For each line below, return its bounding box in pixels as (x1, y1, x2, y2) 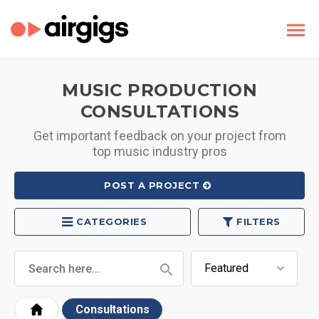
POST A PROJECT (104, 179, 200, 191)
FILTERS (236, 216, 281, 227)
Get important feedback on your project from (33, 128, 286, 143)
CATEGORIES (76, 216, 147, 227)
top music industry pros (92, 144, 227, 159)
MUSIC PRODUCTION (62, 80, 257, 100)
